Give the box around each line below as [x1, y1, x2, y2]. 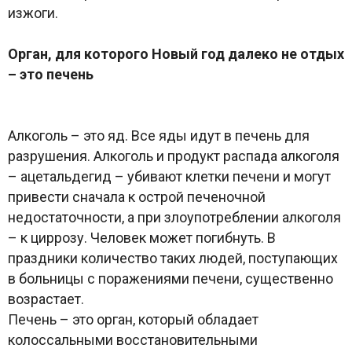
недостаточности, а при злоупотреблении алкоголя [8, 208, 341, 225]
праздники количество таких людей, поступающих [8, 249, 338, 266]
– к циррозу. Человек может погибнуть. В [8, 229, 276, 246]
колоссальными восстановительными [8, 331, 258, 348]
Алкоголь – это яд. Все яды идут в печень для [8, 126, 310, 144]
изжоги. [8, 4, 58, 21]
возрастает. [8, 290, 84, 307]
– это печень [8, 65, 93, 82]
